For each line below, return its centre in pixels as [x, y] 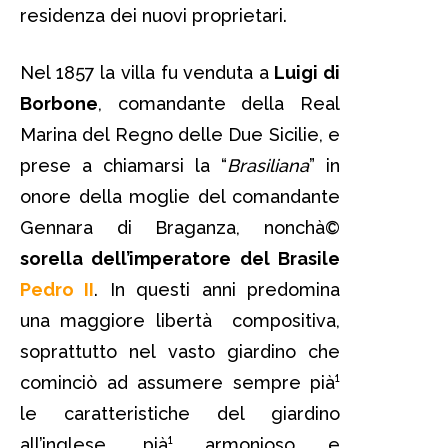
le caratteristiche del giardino [180, 413]
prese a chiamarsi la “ [123, 165]
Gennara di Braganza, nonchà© [180, 227]
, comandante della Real [219, 103]
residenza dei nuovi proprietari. [153, 15]
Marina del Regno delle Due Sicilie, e [180, 134]
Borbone [59, 103]
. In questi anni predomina [217, 289]
